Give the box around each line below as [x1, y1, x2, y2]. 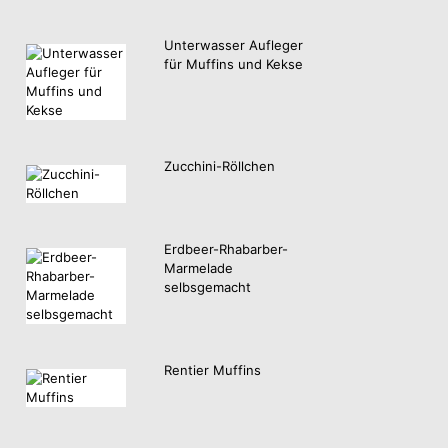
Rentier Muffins [164, 362, 261, 379]
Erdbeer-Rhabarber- [164, 241, 288, 258]
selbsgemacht [164, 279, 251, 296]
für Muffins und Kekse [164, 55, 303, 72]
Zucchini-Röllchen [164, 157, 275, 174]
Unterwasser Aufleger [164, 36, 303, 53]
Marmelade [164, 260, 233, 277]
